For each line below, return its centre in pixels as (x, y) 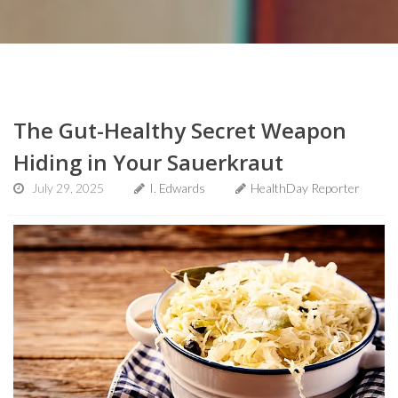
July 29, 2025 (68, 187)
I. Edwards (177, 187)
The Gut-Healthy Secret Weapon (180, 130)
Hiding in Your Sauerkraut (148, 162)
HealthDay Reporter (305, 187)
